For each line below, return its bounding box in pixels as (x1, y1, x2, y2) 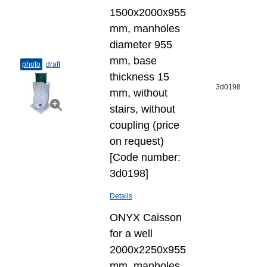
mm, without (110, 87, 167, 99)
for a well (110, 228, 153, 240)
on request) (110, 135, 164, 147)
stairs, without (110, 103, 175, 115)
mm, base (110, 55, 157, 67)
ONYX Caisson (110, 212, 182, 223)
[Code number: (110, 151, 181, 163)
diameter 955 (110, 39, 172, 51)
